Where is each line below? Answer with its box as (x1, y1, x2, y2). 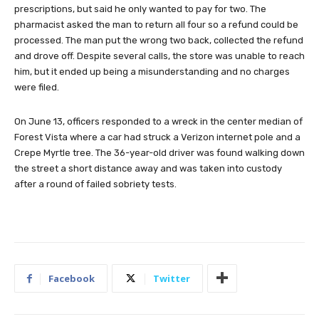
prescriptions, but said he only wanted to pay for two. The (14, 3, 266, 14)
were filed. (14, 81, 59, 93)
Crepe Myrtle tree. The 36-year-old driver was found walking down (14, 147, 305, 158)
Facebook (48, 271, 95, 285)
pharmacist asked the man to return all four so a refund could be (14, 19, 298, 30)
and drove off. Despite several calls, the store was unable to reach (14, 50, 305, 61)
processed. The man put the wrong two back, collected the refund (14, 34, 303, 46)
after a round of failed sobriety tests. (14, 178, 177, 189)
